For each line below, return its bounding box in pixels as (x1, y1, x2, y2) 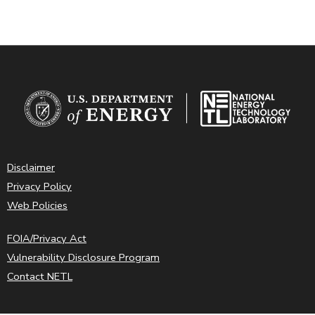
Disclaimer (7, 160, 55, 175)
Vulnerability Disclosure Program (7, 250, 160, 265)
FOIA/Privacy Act (7, 231, 86, 246)
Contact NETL (7, 269, 72, 284)
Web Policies (7, 198, 67, 213)
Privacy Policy (7, 179, 72, 194)
